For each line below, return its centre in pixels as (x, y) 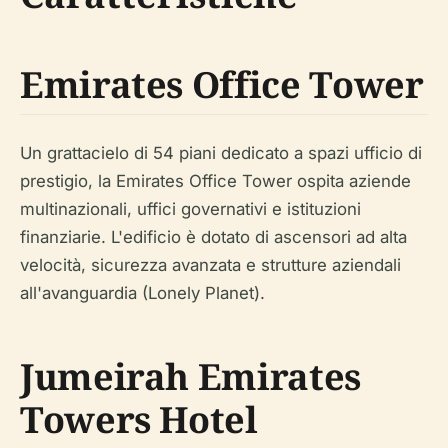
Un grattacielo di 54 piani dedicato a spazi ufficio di (221, 152)
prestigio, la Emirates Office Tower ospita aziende (215, 180)
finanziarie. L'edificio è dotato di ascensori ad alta (213, 236)
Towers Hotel (139, 419)
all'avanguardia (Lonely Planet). (142, 292)
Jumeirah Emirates (190, 376)
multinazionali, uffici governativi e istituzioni (190, 208)
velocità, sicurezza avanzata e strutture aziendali (210, 264)
